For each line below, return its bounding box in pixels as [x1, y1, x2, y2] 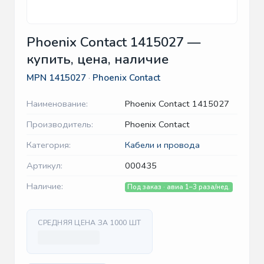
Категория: [27, 139, 71, 151]
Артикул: [27, 160, 62, 172]
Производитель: [27, 118, 93, 131]
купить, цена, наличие [27, 50, 169, 69]
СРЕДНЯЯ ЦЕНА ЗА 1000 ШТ [38, 217, 141, 228]
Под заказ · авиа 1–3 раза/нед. [127, 183, 230, 192]
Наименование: [27, 98, 88, 110]
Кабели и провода [125, 139, 200, 151]
